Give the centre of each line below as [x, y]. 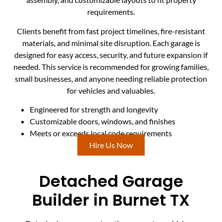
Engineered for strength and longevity [94, 109]
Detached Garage [111, 181]
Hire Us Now [111, 145]
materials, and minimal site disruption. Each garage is [111, 43]
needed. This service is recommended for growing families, [111, 66]
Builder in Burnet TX [111, 200]
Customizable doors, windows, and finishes [103, 121]
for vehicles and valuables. [111, 90]
